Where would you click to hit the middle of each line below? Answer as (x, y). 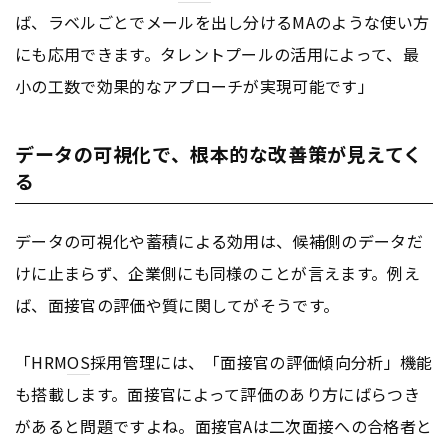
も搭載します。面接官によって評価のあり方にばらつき (218, 394)
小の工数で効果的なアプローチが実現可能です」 (195, 86)
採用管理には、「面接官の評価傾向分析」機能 (261, 362)
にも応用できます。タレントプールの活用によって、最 (217, 54)
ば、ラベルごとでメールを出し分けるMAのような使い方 (222, 22)
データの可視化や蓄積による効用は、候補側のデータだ (219, 241)
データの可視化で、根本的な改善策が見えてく (219, 154)
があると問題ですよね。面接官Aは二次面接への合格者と (224, 426)
